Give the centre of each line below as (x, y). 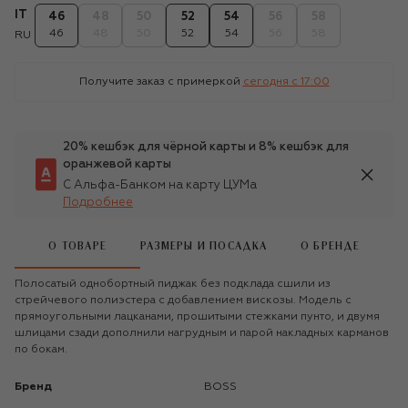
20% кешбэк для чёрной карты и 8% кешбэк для (206, 147)
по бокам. (41, 349)
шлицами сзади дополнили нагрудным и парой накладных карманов (202, 333)
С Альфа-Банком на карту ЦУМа (160, 185)
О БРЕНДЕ (331, 247)
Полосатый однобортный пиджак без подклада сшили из (173, 284)
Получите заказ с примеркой (159, 82)
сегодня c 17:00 (286, 82)
